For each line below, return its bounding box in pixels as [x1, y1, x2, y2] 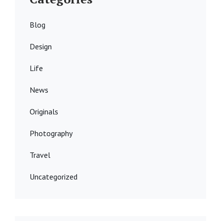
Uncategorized [30, 172, 77, 182]
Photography [30, 128, 73, 139]
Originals [30, 107, 58, 117]
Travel [30, 150, 50, 160]
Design [30, 41, 52, 52]
